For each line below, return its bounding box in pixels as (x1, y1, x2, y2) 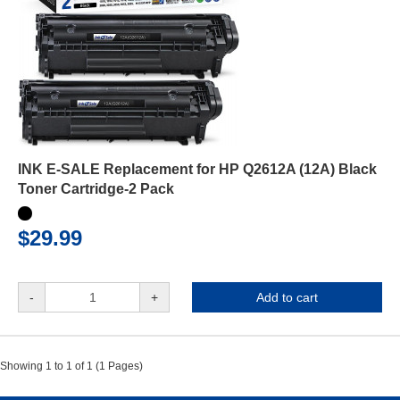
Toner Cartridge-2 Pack (18, 181, 174, 196)
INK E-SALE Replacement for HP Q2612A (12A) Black (18, 162, 377, 177)
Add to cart (256, 290, 318, 304)
